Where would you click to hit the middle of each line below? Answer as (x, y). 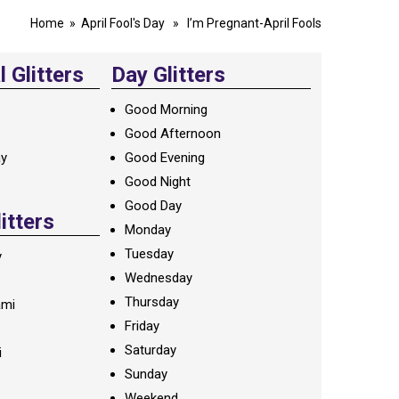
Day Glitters (168, 75)
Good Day (153, 206)
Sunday (146, 374)
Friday (142, 326)
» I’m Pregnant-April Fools (243, 23)
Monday (147, 230)
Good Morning (166, 110)
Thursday (151, 302)
